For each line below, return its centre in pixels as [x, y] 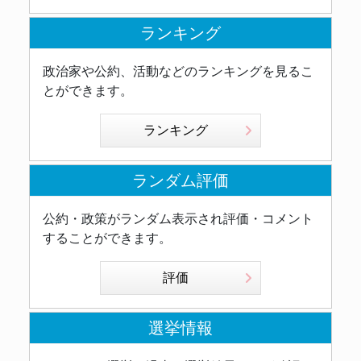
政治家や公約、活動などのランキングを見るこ [178, 72]
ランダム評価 [180, 181]
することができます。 [107, 239]
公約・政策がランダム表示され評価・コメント [178, 219]
